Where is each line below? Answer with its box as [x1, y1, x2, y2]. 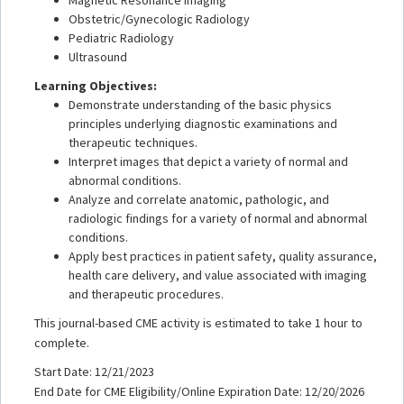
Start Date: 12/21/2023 [34, 363, 154, 380]
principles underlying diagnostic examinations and [69, 115, 337, 132]
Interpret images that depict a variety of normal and [69, 152, 348, 170]
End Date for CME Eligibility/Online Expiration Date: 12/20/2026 [34, 382, 364, 399]
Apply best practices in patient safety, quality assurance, [69, 247, 377, 264]
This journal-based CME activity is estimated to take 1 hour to [34, 314, 363, 331]
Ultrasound [69, 48, 130, 65]
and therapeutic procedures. [69, 285, 224, 302]
